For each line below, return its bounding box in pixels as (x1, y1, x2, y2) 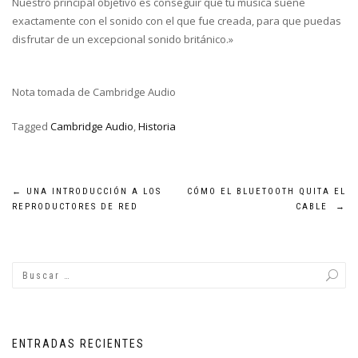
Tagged (12, 119, 50, 133)
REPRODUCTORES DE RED (12, 201, 138, 212)
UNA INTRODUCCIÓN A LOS (22, 186, 161, 197)
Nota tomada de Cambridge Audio (12, 85, 176, 99)
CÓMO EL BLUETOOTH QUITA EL (187, 186, 346, 197)
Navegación (11, 183, 142, 216)
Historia (138, 119, 176, 133)
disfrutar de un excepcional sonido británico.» (12, 32, 233, 46)
